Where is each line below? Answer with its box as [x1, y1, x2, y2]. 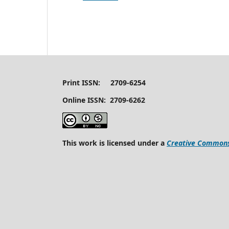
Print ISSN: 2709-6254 [62, 77, 146, 87]
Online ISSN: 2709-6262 [62, 95, 145, 105]
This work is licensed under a [62, 138, 167, 148]
